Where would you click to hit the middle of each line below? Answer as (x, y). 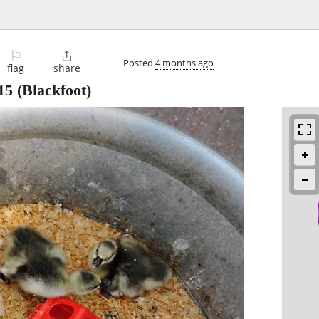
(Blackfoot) (52, 90)
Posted (139, 62)
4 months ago (184, 62)
